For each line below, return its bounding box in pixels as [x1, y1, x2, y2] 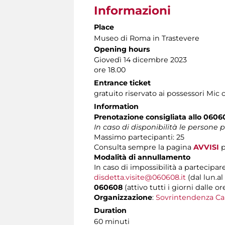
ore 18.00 [94, 65, 126, 74]
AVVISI [193, 142, 219, 152]
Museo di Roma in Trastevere [94, 33, 199, 43]
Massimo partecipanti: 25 [94, 132, 184, 142]
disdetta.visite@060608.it [94, 172, 186, 182]
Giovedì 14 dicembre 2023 [94, 55, 187, 64]
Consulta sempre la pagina [94, 142, 191, 152]
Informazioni [94, 3, 171, 18]
